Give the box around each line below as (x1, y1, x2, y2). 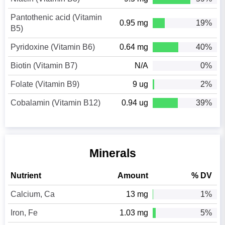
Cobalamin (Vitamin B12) (11, 98, 101, 107)
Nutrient (11, 171, 42, 180)
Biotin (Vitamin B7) (11, 61, 78, 70)
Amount (118, 171, 149, 180)
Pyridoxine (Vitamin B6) (11, 43, 95, 52)
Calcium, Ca (11, 190, 55, 199)
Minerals (89, 147, 136, 160)
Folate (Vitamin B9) (11, 80, 80, 89)
